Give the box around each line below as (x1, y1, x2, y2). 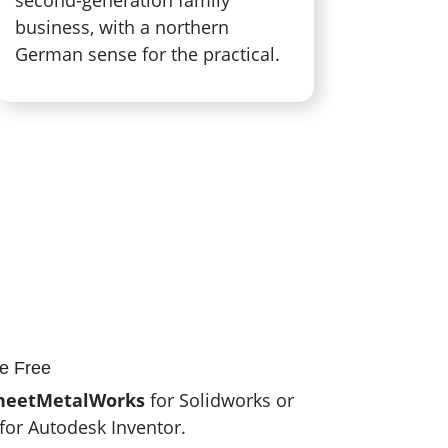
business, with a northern (14, 14, 229, 39)
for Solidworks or (144, 388, 294, 412)
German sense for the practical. (14, 41, 280, 66)
